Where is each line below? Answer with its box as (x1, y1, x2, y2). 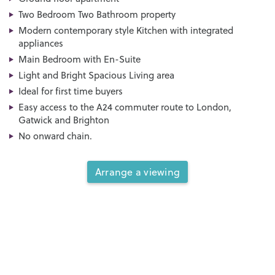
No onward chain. (18, 129, 92, 142)
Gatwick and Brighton (18, 113, 109, 126)
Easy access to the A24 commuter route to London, (18, 100, 231, 114)
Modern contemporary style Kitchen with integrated (18, 23, 233, 37)
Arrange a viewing (95, 165, 180, 179)
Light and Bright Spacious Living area (18, 68, 174, 82)
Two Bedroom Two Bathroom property (18, 7, 176, 21)
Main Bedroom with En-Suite (18, 52, 141, 66)
